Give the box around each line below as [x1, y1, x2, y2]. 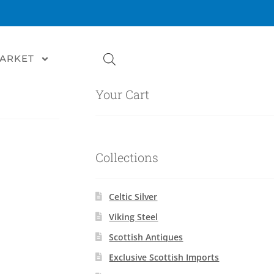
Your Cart [95, 86, 149, 102]
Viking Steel [109, 211, 158, 223]
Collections [95, 149, 158, 165]
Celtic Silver [109, 191, 158, 203]
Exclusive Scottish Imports [109, 251, 220, 264]
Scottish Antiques [109, 231, 183, 243]
